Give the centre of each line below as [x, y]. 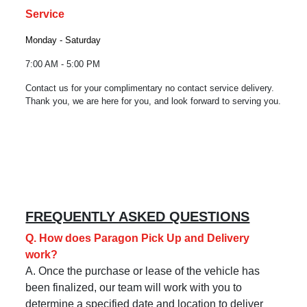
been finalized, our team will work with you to [134, 287]
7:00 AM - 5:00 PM [63, 64]
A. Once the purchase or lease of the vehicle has [143, 271]
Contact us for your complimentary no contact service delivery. [150, 88]
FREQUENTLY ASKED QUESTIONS [138, 216]
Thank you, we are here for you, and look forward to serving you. [153, 101]
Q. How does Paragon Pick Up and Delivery [138, 238]
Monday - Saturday [63, 40]
